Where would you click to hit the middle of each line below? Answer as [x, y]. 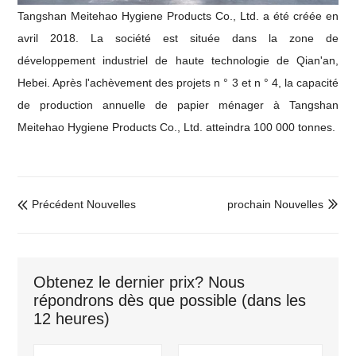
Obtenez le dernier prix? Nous [139, 282]
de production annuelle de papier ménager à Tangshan [178, 105]
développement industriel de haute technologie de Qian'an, [178, 61]
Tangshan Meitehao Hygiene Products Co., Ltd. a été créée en [178, 16]
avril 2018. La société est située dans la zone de [178, 39]
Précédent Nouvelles [84, 205]
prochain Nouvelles [275, 205]
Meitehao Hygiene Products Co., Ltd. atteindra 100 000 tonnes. [177, 128]
